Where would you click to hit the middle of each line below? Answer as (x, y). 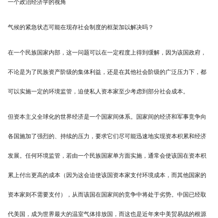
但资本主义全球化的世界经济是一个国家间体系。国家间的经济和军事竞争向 (107, 117)
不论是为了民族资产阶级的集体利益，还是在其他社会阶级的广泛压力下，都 (107, 72)
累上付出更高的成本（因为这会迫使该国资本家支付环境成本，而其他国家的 (107, 175)
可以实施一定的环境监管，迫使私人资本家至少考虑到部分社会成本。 (98, 92)
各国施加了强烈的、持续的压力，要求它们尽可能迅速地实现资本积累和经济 (107, 136)
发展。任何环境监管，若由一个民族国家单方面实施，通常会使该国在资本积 (107, 156)
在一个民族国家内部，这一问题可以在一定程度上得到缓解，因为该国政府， (107, 53)
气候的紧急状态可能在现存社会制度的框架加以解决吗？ (81, 27)
